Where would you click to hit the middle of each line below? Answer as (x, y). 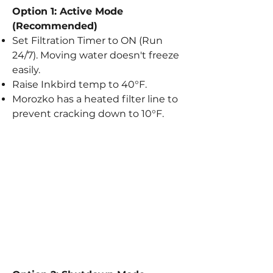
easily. (26, 69)
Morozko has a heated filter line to (95, 99)
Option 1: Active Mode (68, 11)
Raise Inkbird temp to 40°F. (80, 84)
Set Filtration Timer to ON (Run (87, 40)
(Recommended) (55, 26)
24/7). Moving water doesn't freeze (96, 55)
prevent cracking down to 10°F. (88, 113)
